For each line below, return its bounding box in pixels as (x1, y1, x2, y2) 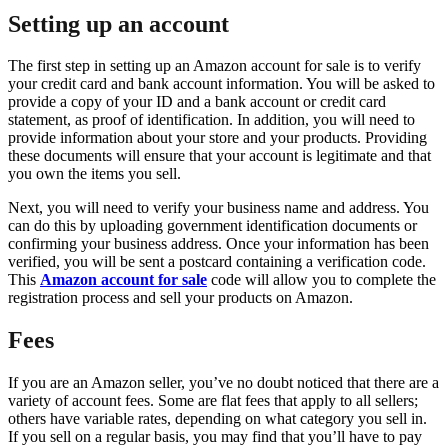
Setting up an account (8, 10, 229, 37)
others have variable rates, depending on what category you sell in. (8, 410, 427, 428)
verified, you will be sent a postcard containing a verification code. (8, 253, 426, 271)
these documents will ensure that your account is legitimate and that (8, 147, 431, 165)
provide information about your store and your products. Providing (8, 129, 427, 147)
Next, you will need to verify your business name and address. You (8, 199, 429, 217)
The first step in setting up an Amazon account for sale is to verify (8, 57, 421, 75)
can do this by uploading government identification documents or (8, 217, 417, 235)
